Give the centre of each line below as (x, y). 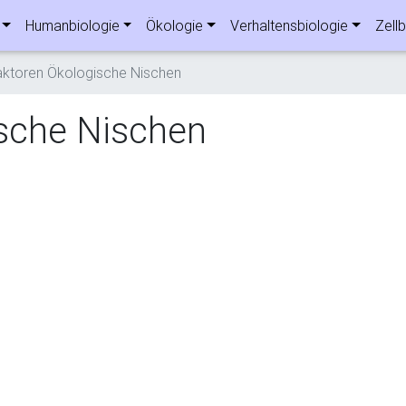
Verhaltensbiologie (290, 25)
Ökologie (175, 25)
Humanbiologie (72, 25)
